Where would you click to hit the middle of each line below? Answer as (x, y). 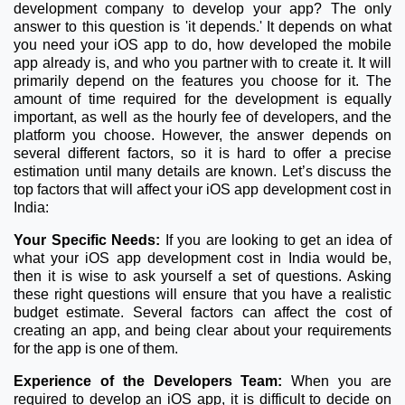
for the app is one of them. (98, 348)
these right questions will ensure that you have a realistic (202, 294)
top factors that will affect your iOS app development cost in (202, 189)
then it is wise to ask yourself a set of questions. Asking (202, 276)
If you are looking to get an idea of (276, 240)
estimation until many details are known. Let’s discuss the (202, 171)
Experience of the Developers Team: (153, 381)
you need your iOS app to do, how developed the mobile (202, 44)
